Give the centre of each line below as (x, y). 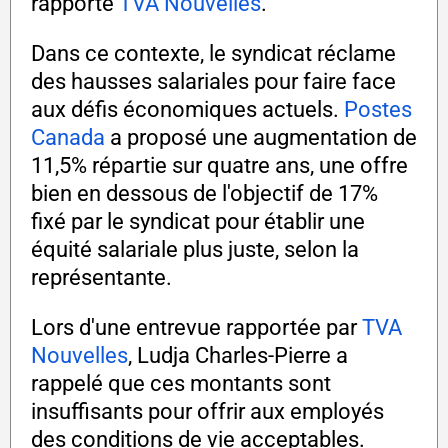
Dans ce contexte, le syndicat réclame (213, 54)
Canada (68, 138)
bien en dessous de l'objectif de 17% (204, 194)
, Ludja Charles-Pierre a (238, 356)
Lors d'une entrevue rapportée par (196, 328)
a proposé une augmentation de (261, 138)
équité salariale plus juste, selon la (195, 250)
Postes (378, 110)
